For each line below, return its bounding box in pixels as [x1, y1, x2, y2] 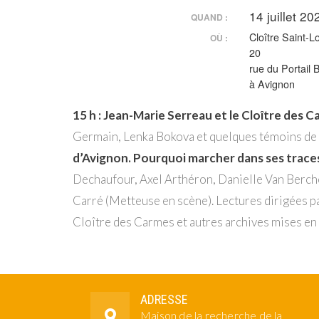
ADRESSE [140, 292, 188, 307]
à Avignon [249, 77, 295, 91]
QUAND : [190, 10, 228, 23]
